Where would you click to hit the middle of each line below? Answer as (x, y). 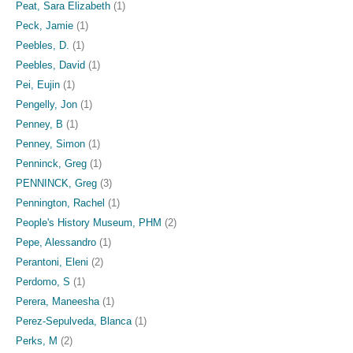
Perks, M (37, 340)
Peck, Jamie (45, 25)
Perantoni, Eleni (52, 262)
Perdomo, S (43, 281)
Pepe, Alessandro (56, 242)
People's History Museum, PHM (89, 222)
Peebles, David (50, 65)
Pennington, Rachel (60, 203)
